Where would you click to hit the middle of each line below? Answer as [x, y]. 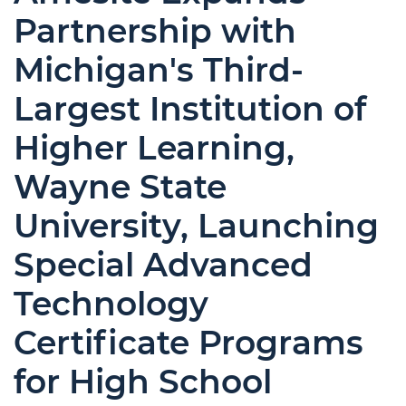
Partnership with [155, 31]
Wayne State [120, 187]
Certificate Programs [188, 343]
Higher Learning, [154, 148]
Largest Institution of [190, 109]
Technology [111, 304]
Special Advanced [163, 265]
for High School [143, 382]
